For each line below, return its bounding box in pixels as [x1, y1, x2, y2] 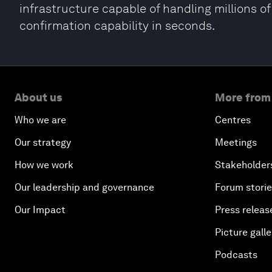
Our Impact [15, 204, 66, 216]
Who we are [15, 114, 66, 126]
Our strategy [15, 137, 71, 148]
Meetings [215, 137, 257, 148]
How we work [15, 159, 73, 171]
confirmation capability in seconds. [19, 18, 215, 33]
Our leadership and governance [15, 182, 154, 193]
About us [15, 91, 62, 104]
